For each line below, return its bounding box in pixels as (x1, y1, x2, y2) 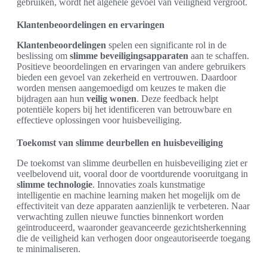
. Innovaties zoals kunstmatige (92, 179, 205, 190)
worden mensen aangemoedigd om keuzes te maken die (17, 83, 226, 93)
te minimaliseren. (17, 244, 80, 254)
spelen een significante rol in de (106, 40, 226, 50)
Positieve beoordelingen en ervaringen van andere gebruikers (17, 61, 246, 72)
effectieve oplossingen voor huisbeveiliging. (17, 115, 182, 125)
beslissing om (17, 51, 70, 61)
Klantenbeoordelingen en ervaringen (17, 20, 164, 30)
